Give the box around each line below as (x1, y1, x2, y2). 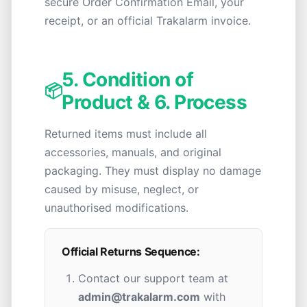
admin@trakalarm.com (78, 290, 200, 304)
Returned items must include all (45, 127, 207, 140)
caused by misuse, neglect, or (45, 182, 199, 196)
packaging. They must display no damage (45, 164, 261, 177)
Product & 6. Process (62, 90, 247, 114)
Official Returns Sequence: (62, 245, 200, 258)
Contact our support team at (78, 271, 228, 285)
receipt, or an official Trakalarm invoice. (45, 14, 251, 27)
